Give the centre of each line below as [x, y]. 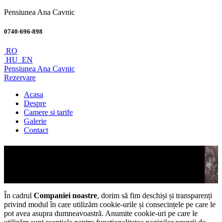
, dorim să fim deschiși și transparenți [155, 196]
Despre [35, 104]
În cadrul [19, 196]
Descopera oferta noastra [43, 179]
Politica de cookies [66, 154]
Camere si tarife [48, 112]
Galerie [35, 121]
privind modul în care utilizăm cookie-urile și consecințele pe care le [110, 205]
